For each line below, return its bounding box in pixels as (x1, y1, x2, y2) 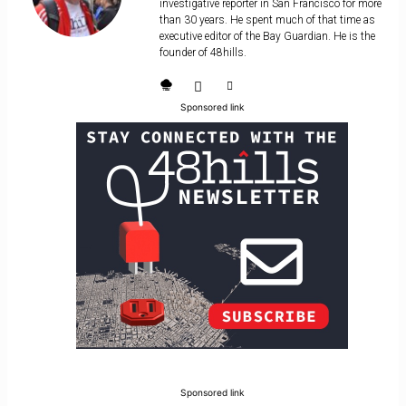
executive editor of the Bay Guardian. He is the (159, 30, 375, 43)
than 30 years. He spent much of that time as (159, 14, 375, 27)
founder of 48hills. (159, 46, 246, 60)
